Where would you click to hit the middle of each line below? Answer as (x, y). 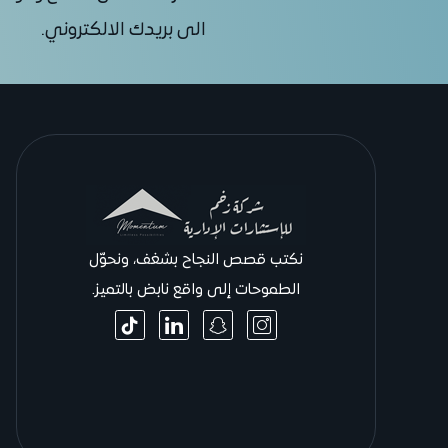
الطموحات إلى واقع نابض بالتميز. (196, 290)
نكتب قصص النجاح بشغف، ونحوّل (196, 260)
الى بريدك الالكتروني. (123, 31)
